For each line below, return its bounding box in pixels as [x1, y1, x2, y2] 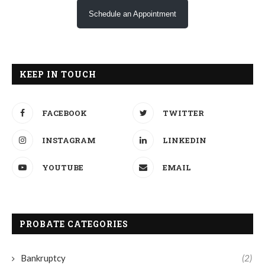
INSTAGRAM [42, 135, 96, 146]
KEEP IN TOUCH [20, 69, 96, 80]
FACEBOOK [42, 108, 87, 119]
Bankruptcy [21, 253, 66, 264]
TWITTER [163, 108, 204, 119]
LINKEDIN [163, 135, 206, 146]
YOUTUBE [42, 162, 83, 173]
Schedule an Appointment [89, 9, 176, 19]
